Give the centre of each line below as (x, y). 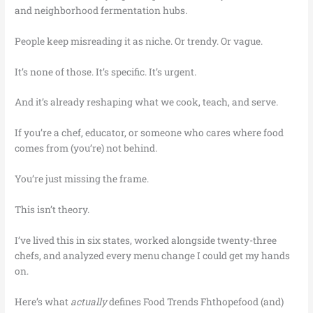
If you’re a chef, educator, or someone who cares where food (150, 133)
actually (89, 301)
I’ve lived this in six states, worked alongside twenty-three (146, 240)
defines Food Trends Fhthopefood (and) (196, 301)
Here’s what (43, 301)
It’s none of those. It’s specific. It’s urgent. (106, 72)
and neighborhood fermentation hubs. (101, 10)
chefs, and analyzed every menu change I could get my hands (153, 255)
